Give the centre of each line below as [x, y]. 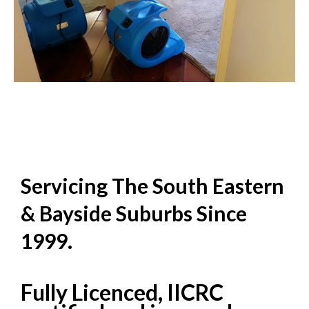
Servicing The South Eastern [152, 185]
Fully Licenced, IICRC [122, 292]
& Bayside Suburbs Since [134, 213]
